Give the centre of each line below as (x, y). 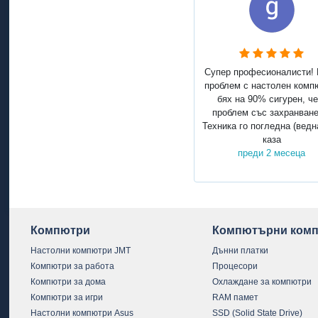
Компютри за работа (73, 266)
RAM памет (235, 297)
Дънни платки (240, 250)
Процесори (235, 266)
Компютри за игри (67, 297)
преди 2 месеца (272, 153)
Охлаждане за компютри (262, 281)
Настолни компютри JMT (81, 250)
